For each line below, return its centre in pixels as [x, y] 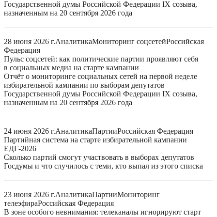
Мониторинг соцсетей [129, 41]
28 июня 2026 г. [30, 41]
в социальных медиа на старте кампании [71, 68]
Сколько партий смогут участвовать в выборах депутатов [99, 157]
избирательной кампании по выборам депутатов [84, 85]
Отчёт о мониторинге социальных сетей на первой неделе [101, 76]
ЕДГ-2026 [20, 148]
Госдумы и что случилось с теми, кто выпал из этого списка [103, 166]
